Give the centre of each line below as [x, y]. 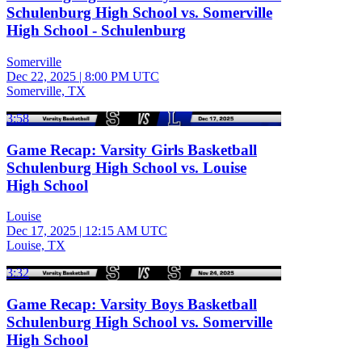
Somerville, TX [46, 90]
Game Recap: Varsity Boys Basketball [132, 304]
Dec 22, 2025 [41, 76]
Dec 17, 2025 [41, 231]
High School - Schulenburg [96, 31]
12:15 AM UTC [126, 231]
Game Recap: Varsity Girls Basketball [132, 149]
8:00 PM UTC [122, 76]
